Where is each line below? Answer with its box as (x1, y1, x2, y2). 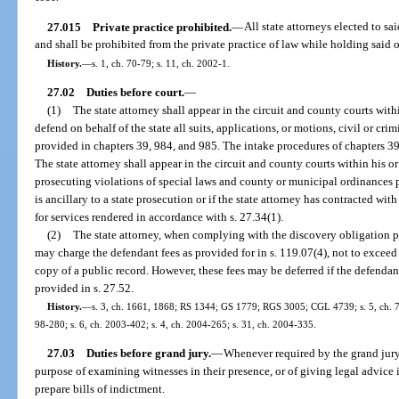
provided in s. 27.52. (35, 281, 134, 295)
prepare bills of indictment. (35, 382, 166, 396)
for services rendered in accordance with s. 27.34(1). (35, 209, 284, 224)
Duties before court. (85, 85, 184, 99)
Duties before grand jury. (85, 346, 211, 361)
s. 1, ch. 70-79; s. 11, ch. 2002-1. (91, 57, 230, 69)
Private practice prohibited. (92, 20, 232, 34)
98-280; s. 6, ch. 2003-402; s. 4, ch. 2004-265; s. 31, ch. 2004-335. (35, 318, 317, 330)
